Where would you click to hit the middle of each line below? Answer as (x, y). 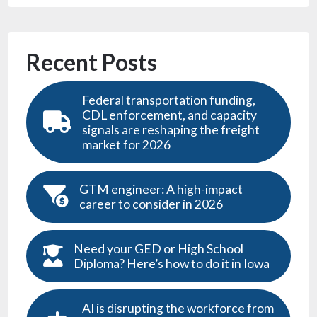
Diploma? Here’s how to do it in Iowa (172, 263)
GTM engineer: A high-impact (161, 189)
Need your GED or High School (158, 248)
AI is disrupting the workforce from (178, 308)
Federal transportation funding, (169, 100)
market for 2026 (126, 144)
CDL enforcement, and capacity (169, 115)
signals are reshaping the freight (171, 129)
